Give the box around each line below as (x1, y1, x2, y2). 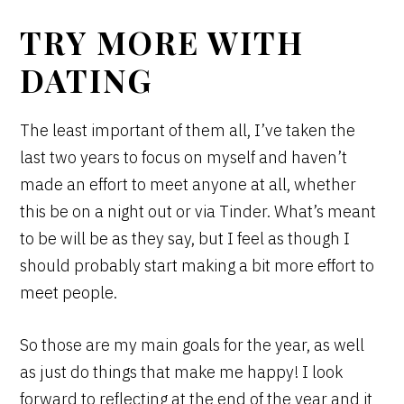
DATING (20, 58, 153, 101)
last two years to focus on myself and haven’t (20, 146, 348, 168)
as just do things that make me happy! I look (20, 361, 344, 382)
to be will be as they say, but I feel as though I (20, 227, 351, 249)
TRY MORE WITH (20, 20, 305, 63)
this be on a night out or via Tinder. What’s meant (20, 200, 377, 222)
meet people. (20, 281, 122, 303)
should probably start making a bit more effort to (20, 254, 375, 276)
